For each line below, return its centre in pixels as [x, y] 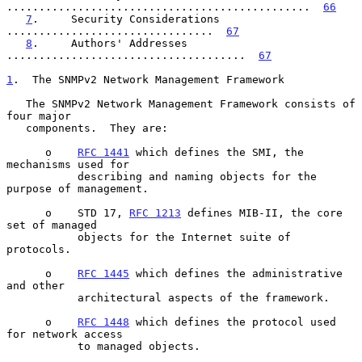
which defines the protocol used [233, 322]
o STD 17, [87, 213]
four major [39, 116]
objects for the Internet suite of [42, 237]
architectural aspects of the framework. [42, 297]
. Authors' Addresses [110, 43]
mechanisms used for [68, 164]
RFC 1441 [103, 152]
